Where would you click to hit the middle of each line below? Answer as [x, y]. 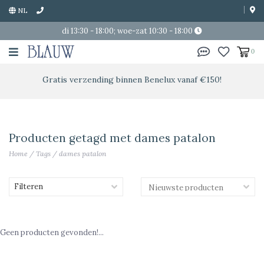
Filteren [29, 187]
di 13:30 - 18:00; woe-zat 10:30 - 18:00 [128, 31]
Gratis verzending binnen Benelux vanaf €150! [132, 80]
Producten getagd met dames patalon [112, 138]
